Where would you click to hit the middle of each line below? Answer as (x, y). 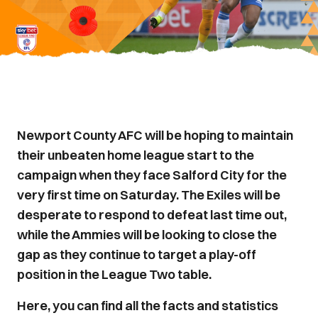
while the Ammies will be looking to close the (147, 235)
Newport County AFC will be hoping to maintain (155, 135)
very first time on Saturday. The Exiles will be (149, 195)
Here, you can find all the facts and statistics (148, 306)
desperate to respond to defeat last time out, (152, 215)
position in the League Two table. (114, 274)
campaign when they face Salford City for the (152, 175)
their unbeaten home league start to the (136, 155)
